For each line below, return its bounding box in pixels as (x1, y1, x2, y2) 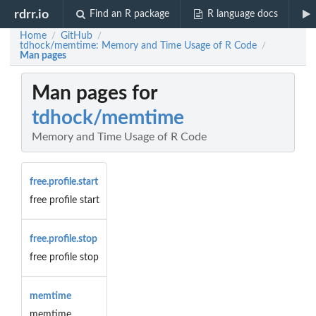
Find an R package (90, 9, 170, 19)
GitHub (61, 31, 92, 41)
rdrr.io (14, 8, 49, 20)
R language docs (207, 9, 278, 19)
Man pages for (32, 83, 157, 104)
